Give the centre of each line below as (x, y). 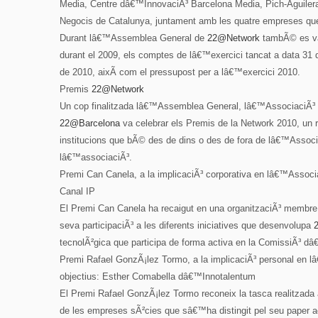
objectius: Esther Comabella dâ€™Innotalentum (158, 276)
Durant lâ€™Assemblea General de (133, 38)
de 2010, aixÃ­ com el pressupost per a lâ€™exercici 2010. (180, 72)
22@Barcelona (90, 123)
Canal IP (77, 191)
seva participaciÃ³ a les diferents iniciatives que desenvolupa (187, 225)
